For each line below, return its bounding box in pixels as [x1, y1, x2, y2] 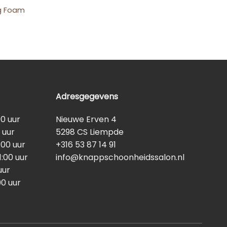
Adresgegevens [56, 90, 119, 102]
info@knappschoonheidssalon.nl [56, 152, 185, 164]
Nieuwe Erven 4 [56, 113, 117, 126]
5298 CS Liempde [56, 126, 124, 138]
